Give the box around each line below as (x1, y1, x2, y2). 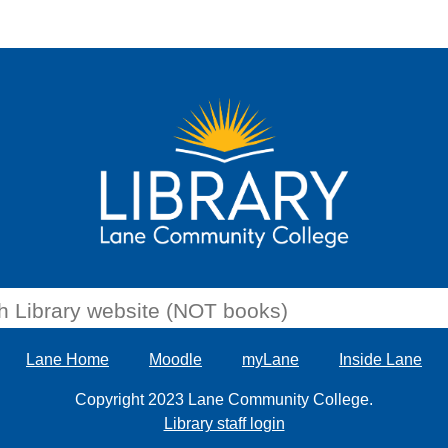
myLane (242, 350, 299, 368)
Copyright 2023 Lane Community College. (75, 390, 373, 408)
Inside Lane (339, 350, 422, 368)
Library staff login (163, 414, 285, 432)
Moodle (149, 350, 202, 368)
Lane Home (26, 350, 109, 368)
